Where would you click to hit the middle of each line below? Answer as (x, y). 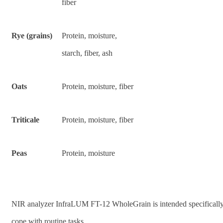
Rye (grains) (32, 35)
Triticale (25, 119)
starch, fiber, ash (87, 53)
